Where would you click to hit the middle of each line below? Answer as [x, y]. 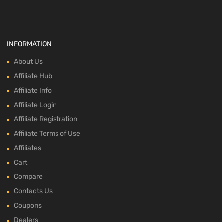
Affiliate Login [35, 105]
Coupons [28, 206]
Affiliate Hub [33, 76]
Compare [28, 177]
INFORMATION [29, 44]
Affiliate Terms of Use [47, 134]
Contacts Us [33, 191]
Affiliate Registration [46, 119]
